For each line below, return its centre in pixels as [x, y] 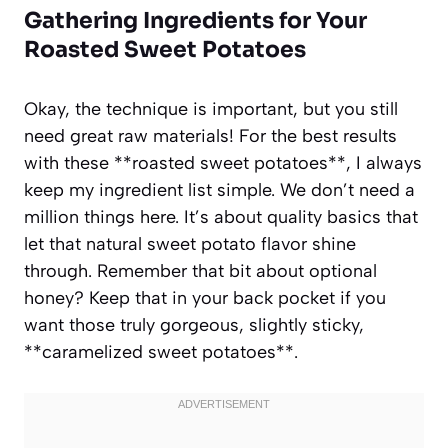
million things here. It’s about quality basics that [221, 216]
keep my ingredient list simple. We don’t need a [219, 189]
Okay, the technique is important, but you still [211, 108]
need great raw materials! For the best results [210, 135]
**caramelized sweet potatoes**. [161, 351]
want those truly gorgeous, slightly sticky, [194, 324]
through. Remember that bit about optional [200, 270]
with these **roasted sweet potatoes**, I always [223, 162]
